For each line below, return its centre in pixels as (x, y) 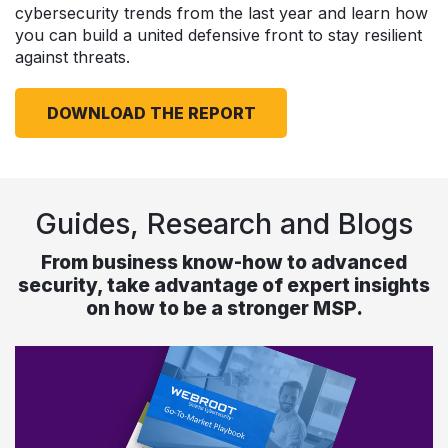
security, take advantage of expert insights (224, 284)
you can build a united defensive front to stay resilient (218, 34)
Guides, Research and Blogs (224, 223)
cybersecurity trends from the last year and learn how (221, 12)
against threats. (72, 56)
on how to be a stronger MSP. (224, 307)
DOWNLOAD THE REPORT (151, 112)
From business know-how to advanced (224, 261)
